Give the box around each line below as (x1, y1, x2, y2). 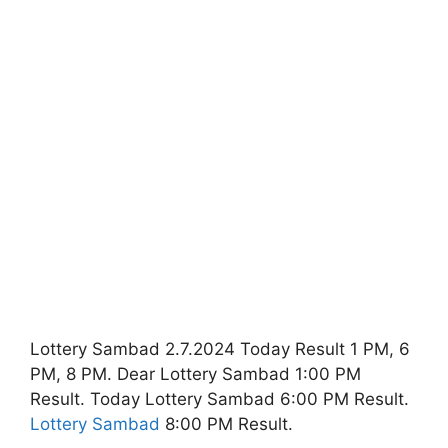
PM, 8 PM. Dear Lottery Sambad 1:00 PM (30, 364, 361, 385)
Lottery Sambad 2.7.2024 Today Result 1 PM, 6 (30, 339, 410, 360)
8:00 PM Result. (160, 414, 293, 435)
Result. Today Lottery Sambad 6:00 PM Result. (30, 389, 409, 410)
